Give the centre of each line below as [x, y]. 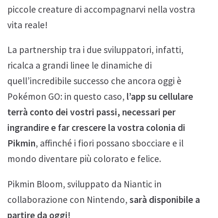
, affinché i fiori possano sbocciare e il [109, 143]
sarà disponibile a [165, 199]
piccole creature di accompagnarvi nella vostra [101, 9]
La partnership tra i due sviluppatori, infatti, [95, 50]
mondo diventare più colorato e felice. [84, 159]
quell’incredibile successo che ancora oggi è [94, 81]
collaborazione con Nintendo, [68, 199]
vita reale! [27, 25]
